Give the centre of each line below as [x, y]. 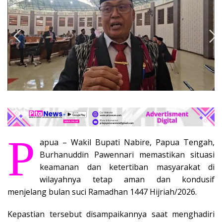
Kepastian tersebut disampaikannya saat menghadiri [111, 214]
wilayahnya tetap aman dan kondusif [127, 179]
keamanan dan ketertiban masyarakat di [127, 167]
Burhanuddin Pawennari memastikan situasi [127, 154]
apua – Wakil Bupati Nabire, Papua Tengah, [127, 142]
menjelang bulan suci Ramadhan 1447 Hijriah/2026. [102, 192]
